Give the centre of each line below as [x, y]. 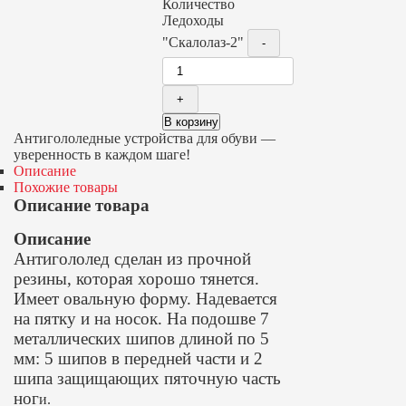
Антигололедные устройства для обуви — [145, 138]
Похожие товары [66, 187]
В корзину [192, 122]
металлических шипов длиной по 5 [141, 338]
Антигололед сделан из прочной [132, 259]
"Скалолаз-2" [203, 42]
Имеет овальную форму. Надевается [145, 299]
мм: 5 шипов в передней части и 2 [138, 358]
